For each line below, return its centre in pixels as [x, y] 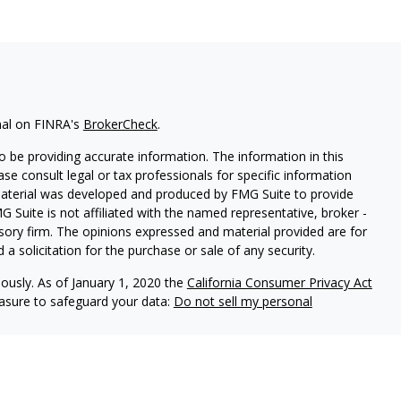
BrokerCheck [120, 124]
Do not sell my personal [243, 301]
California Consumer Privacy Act [279, 282]
